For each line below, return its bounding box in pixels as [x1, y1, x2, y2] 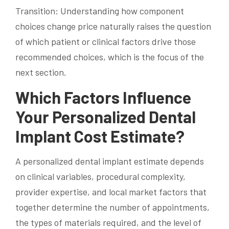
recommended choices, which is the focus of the [15, 51, 204, 62]
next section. [15, 66, 66, 78]
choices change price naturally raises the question [15, 20, 211, 32]
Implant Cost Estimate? [15, 126, 185, 146]
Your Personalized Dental [15, 106, 196, 126]
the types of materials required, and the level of [15, 216, 201, 228]
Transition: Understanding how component [15, 5, 184, 16]
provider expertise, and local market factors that [15, 186, 207, 197]
